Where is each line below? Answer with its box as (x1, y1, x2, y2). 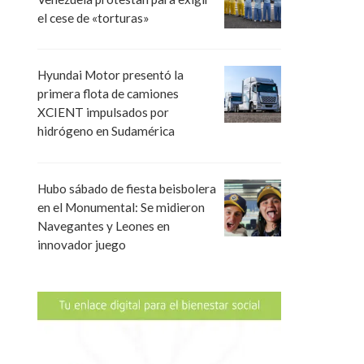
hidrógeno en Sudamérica (37, 123, 175, 139)
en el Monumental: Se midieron (37, 199, 205, 214)
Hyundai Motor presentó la (37, 67, 184, 83)
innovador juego (37, 236, 126, 252)
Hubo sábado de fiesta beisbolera (37, 180, 216, 196)
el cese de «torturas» (37, 11, 149, 26)
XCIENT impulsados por (37, 105, 169, 120)
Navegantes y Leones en (37, 218, 170, 233)
